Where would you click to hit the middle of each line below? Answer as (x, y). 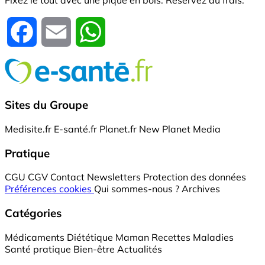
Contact (67, 177)
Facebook (58, 31)
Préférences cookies (49, 189)
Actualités (140, 249)
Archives (201, 189)
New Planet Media (180, 129)
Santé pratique (38, 249)
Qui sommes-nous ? (137, 189)
